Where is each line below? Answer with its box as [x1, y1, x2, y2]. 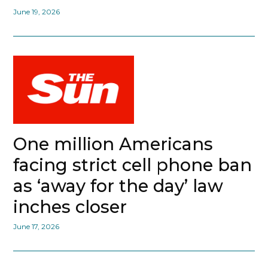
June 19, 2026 [13, 7, 60, 17]
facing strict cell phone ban [13, 154, 252, 175]
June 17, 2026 [13, 221, 60, 231]
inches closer [13, 196, 127, 217]
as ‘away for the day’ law [13, 175, 224, 196]
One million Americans [13, 133, 214, 154]
